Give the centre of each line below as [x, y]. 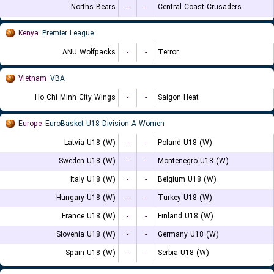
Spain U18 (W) [91, 253]
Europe [30, 124]
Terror [168, 52]
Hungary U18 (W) [86, 198]
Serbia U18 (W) [183, 253]
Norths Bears [93, 7]
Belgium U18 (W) [187, 180]
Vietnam [32, 79]
